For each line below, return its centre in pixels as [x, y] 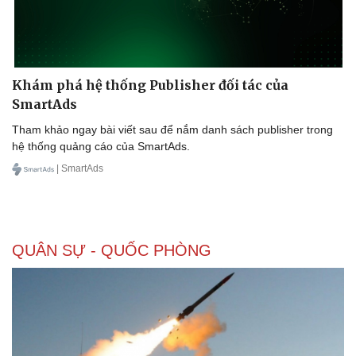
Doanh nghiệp [50, 336]
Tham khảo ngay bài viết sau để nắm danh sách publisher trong [172, 129]
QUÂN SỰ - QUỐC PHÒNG [112, 250]
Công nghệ [218, 336]
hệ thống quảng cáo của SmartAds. [101, 146]
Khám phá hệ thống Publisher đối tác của [150, 85]
